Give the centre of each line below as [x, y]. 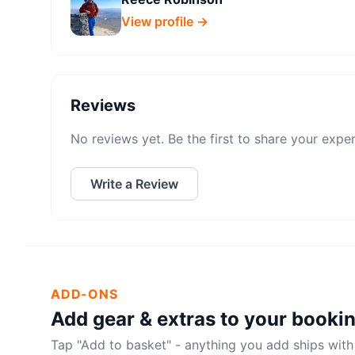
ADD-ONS [84, 294]
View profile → [165, 21]
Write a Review [134, 184]
